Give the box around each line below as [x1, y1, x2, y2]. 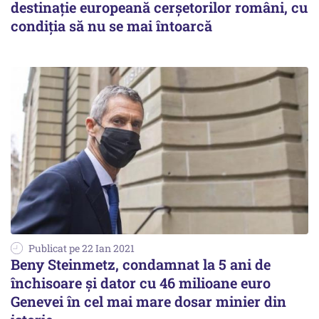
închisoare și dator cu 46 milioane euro [11, 273, 271, 293]
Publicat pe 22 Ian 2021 [28, 241, 135, 256]
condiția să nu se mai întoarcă [11, 16, 212, 36]
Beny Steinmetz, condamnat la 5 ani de [11, 255, 271, 274]
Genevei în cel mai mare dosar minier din [11, 292, 286, 311]
